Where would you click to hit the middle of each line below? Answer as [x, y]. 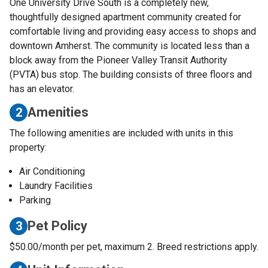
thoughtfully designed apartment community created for [125, 17]
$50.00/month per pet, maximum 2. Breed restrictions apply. [134, 246]
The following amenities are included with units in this [121, 133]
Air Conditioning [52, 171]
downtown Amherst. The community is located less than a [130, 45]
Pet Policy [57, 226]
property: [28, 147]
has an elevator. [42, 89]
